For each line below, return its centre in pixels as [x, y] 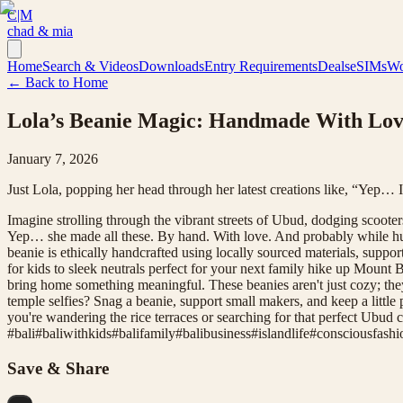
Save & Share [58, 368]
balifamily [147, 333]
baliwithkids [77, 333]
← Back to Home [58, 82]
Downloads [171, 66]
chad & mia [40, 31]
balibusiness [217, 333]
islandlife [284, 333]
